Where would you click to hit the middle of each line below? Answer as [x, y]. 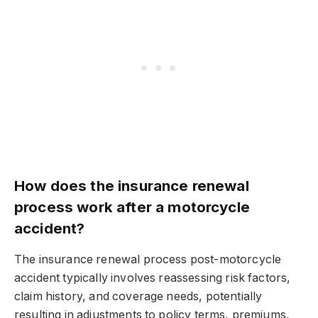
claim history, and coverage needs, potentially [138, 296]
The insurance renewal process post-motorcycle [148, 259]
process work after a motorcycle [132, 207]
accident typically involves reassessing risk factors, [153, 278]
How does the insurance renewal [132, 186]
